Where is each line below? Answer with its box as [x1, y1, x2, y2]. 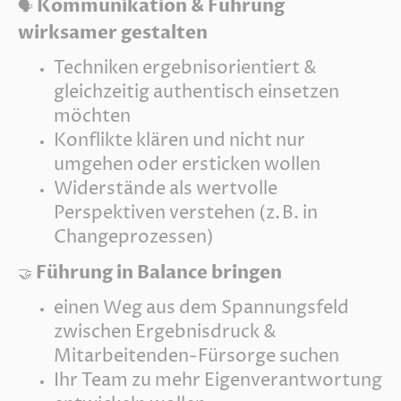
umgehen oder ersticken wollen [54, 152, 320, 177]
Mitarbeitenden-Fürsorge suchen [54, 345, 339, 370]
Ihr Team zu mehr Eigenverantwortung [54, 369, 382, 394]
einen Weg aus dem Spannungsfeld [54, 296, 349, 321]
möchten [54, 104, 131, 129]
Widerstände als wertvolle [54, 176, 277, 201]
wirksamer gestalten [18, 20, 208, 45]
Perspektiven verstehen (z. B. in [54, 200, 318, 226]
